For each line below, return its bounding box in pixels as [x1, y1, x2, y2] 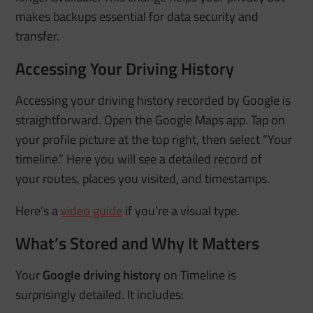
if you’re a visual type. [122, 201, 240, 220]
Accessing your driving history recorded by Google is [15, 90, 291, 110]
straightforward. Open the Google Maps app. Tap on [15, 110, 286, 129]
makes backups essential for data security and [15, 6, 259, 26]
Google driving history [43, 265, 161, 284]
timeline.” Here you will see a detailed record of [15, 149, 263, 168]
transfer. [15, 26, 60, 45]
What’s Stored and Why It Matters [15, 230, 260, 256]
